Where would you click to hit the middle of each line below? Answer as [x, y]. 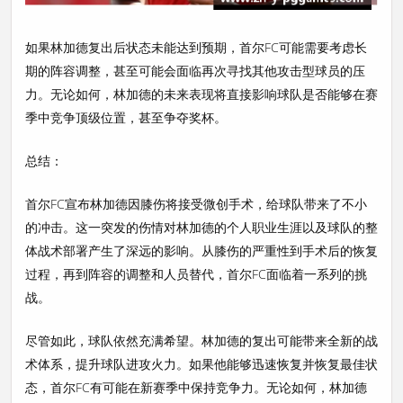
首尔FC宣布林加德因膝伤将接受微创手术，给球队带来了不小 [196, 203]
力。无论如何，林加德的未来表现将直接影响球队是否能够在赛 [201, 94]
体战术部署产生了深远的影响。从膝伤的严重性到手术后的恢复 [201, 250]
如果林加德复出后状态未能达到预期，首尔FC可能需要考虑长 [196, 47]
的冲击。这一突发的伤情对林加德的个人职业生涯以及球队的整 [201, 227]
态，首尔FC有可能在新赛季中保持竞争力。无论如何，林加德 [196, 387]
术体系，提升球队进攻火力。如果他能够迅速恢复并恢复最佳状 [201, 363]
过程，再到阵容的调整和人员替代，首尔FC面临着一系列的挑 [196, 273]
